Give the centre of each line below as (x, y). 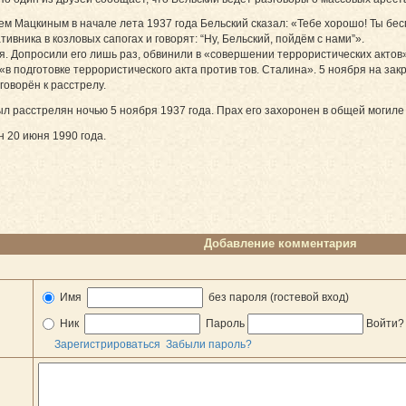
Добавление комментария (280, 244)
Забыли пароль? (209, 345)
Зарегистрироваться (107, 345)
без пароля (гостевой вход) (277, 298)
